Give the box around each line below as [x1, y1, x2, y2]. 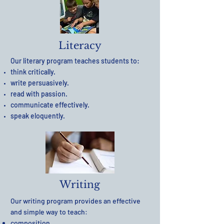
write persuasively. [10, 78, 69, 87]
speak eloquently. [10, 111, 65, 120]
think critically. [10, 67, 55, 76]
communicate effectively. [10, 100, 89, 109]
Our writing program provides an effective [10, 196, 140, 205]
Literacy [58, 39, 101, 51]
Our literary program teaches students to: [10, 56, 139, 65]
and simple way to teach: [10, 207, 87, 216]
